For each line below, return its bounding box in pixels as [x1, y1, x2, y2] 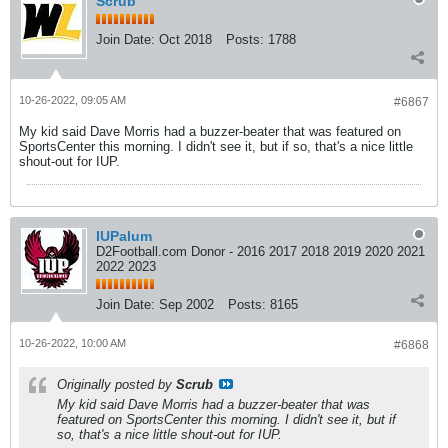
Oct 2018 [159, 32, 212, 47]
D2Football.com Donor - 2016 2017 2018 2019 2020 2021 [96, 244, 425, 259]
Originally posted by [57, 377, 176, 392]
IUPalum [96, 228, 152, 244]
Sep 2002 [159, 297, 214, 312]
